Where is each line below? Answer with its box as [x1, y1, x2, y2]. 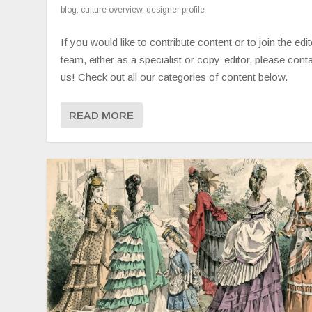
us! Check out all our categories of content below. [61, 70, 288, 83]
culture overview [81, 4, 143, 15]
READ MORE [69, 109, 134, 121]
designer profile [146, 4, 205, 15]
